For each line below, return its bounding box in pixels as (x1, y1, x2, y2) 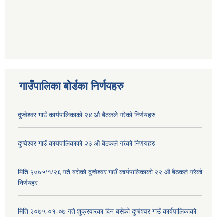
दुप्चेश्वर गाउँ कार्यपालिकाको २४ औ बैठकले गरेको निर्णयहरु (18, 111, 155, 119)
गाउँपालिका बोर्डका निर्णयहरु (19, 80, 124, 93)
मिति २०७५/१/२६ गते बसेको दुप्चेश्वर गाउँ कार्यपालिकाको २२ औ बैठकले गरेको (18, 168, 202, 176)
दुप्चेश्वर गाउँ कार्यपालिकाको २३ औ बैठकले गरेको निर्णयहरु (18, 139, 155, 148)
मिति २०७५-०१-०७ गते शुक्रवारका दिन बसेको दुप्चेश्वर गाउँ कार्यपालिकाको (18, 207, 196, 216)
